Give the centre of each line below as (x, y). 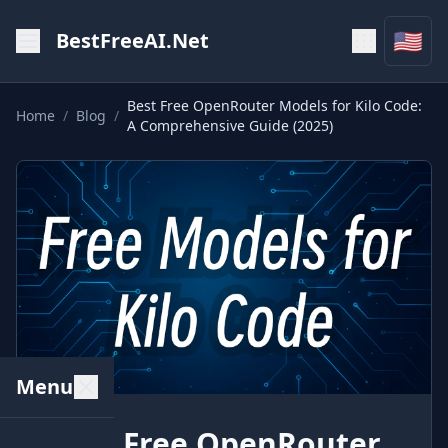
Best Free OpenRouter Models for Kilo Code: (274, 105)
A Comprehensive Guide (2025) (230, 125)
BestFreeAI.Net (132, 40)
